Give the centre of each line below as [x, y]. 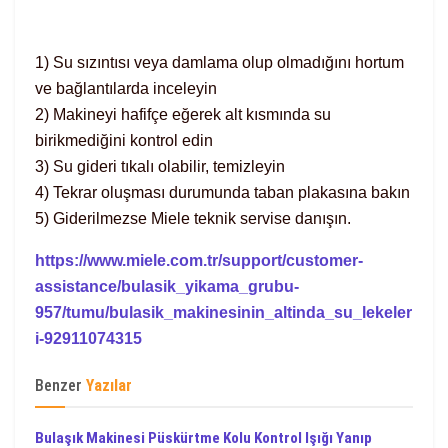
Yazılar [109, 385]
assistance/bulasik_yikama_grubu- [167, 286]
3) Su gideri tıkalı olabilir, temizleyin [160, 166]
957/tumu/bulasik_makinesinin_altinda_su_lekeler [223, 312]
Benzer [58, 385]
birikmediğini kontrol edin [124, 140]
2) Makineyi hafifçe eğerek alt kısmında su [183, 114]
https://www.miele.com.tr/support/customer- [199, 260]
